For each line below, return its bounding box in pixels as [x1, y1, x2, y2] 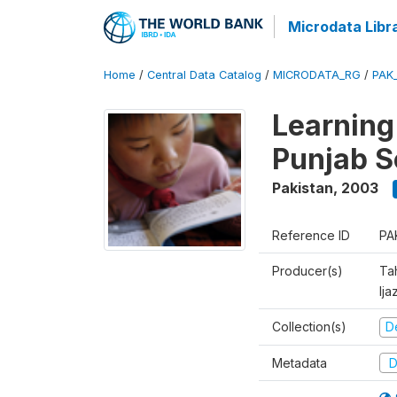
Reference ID [272, 228, 350, 243]
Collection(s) [272, 319, 346, 334]
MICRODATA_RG [273, 68, 361, 82]
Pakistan [272, 179, 333, 197]
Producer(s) [272, 263, 343, 278]
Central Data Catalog [147, 68, 261, 82]
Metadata [272, 354, 327, 370]
